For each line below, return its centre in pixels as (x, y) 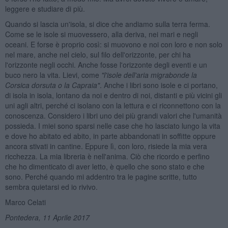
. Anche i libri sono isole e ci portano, (159, 85)
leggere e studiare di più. (45, 8)
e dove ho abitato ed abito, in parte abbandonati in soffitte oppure (110, 136)
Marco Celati (25, 202)
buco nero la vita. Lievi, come (53, 75)
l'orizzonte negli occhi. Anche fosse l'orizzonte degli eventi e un (106, 64)
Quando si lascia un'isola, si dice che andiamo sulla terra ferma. (107, 24)
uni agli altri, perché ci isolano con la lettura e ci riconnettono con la (113, 105)
